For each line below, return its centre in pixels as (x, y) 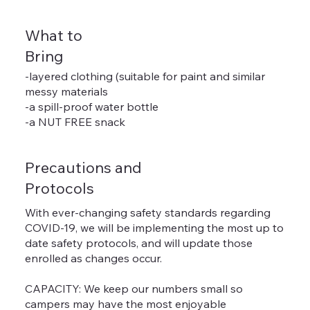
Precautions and (83, 167)
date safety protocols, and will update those (138, 243)
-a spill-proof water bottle (91, 106)
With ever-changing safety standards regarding (147, 212)
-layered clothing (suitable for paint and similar (145, 76)
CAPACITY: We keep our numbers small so (134, 288)
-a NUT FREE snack (75, 121)
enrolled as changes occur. (93, 258)
